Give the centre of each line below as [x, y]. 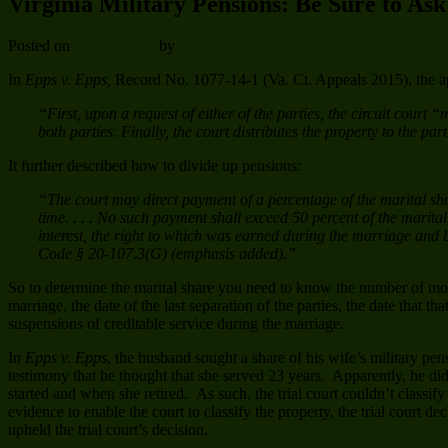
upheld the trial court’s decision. [108, 430]
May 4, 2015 [114, 46]
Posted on [41, 46]
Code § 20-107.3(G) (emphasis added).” [167, 254]
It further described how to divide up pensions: [154, 166]
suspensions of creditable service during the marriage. [176, 324]
